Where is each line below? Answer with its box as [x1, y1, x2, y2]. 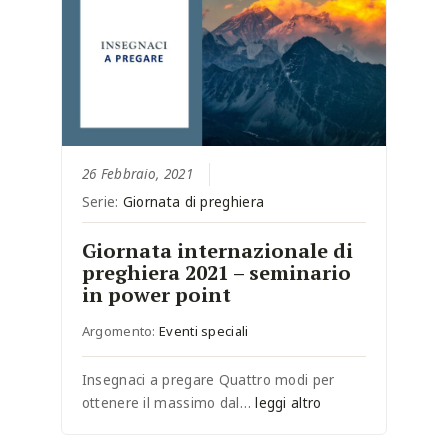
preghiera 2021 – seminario [81, 259, 351, 287]
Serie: [81, 193, 123, 212]
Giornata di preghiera [122, 193, 265, 212]
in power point [81, 281, 231, 309]
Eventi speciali [159, 322, 249, 341]
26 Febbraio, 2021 [81, 165, 193, 184]
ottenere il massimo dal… [81, 394, 256, 413]
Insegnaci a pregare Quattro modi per [81, 371, 335, 390]
